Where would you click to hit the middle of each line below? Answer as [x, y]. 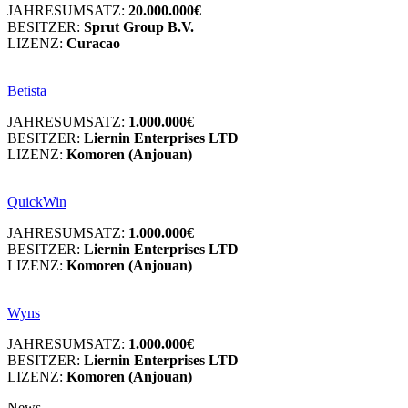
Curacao [93, 43]
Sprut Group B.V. [139, 26]
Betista [27, 90]
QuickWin [37, 201]
